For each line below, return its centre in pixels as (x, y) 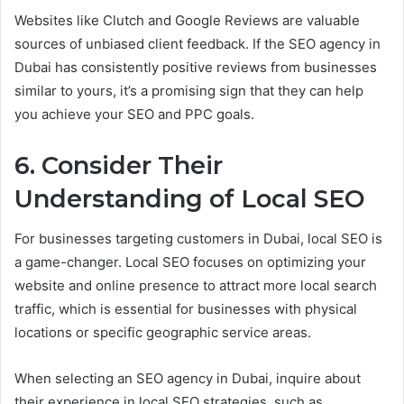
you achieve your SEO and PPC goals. (134, 114)
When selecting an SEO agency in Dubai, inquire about (188, 379)
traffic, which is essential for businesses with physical (186, 309)
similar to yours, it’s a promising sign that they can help (189, 90)
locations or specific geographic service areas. (163, 333)
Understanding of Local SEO (190, 198)
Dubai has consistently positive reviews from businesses (196, 67)
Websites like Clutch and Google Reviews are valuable (187, 20)
